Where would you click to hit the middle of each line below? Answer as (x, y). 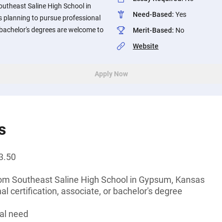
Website (146, 46)
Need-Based (152, 14)
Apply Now (111, 74)
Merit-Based (152, 30)
